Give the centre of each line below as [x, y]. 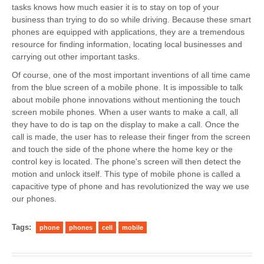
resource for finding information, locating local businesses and [127, 44]
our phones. [34, 199]
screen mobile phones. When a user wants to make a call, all [125, 112]
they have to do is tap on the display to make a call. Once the [126, 125]
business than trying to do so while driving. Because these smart [131, 20]
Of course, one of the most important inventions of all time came [131, 75]
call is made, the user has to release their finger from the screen [131, 137]
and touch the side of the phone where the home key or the [122, 149]
